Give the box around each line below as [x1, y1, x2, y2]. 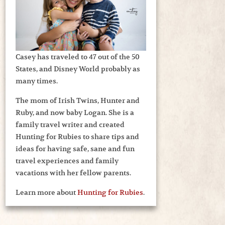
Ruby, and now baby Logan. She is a [16, 108, 134, 118]
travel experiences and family [16, 156, 119, 166]
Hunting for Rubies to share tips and [16, 132, 139, 142]
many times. [16, 76, 58, 86]
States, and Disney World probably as [16, 64, 140, 74]
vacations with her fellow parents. [16, 168, 131, 178]
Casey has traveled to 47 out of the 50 [16, 52, 140, 62]
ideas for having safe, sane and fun [16, 144, 135, 154]
